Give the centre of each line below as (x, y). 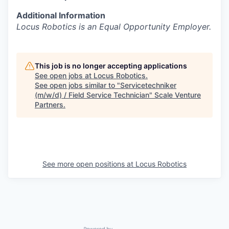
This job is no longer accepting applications (111, 66)
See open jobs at (64, 75)
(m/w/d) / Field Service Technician (92, 95)
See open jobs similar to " (77, 85)
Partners (49, 105)
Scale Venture (178, 95)
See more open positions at (89, 164)
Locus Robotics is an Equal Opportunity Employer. (114, 27)
